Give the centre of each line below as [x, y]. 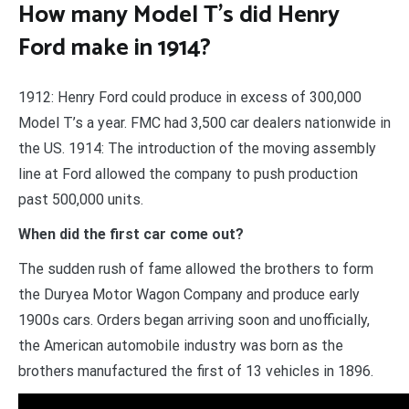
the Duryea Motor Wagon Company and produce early [189, 294]
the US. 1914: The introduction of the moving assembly [197, 148]
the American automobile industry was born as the [181, 345]
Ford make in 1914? [115, 48]
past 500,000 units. [81, 199]
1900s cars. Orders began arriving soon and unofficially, [194, 320]
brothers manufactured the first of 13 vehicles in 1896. [196, 371]
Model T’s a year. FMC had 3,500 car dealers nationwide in [204, 122]
